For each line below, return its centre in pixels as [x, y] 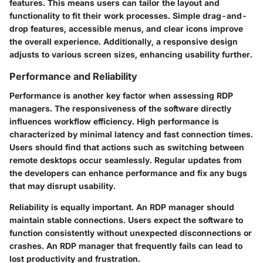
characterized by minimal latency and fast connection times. [131, 134]
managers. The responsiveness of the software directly [120, 108]
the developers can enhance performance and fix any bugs [128, 173]
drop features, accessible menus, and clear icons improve [126, 29]
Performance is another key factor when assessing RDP [121, 95]
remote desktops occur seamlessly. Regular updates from [126, 160]
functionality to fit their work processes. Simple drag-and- [128, 16]
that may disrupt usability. [63, 186]
